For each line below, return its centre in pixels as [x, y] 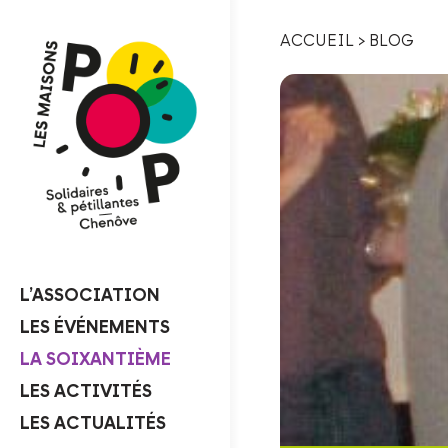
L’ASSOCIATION [90, 295]
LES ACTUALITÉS [93, 423]
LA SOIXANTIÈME [95, 359]
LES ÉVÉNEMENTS [95, 327]
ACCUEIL [317, 41]
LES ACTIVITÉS [86, 391]
